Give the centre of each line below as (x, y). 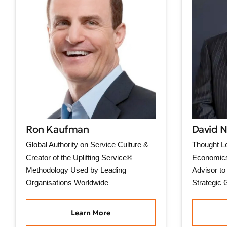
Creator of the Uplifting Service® (79, 158)
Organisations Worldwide (67, 183)
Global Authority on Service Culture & (87, 145)
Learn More (90, 213)
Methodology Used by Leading (76, 170)
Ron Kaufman (58, 129)
